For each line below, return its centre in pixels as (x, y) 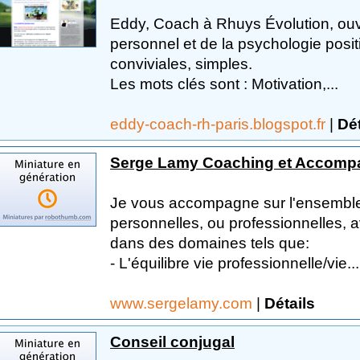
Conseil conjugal (172, 342)
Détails (290, 303)
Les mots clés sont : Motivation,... (224, 84)
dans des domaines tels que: (210, 243)
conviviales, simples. (181, 63)
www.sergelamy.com (183, 303)
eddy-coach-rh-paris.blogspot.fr (220, 124)
